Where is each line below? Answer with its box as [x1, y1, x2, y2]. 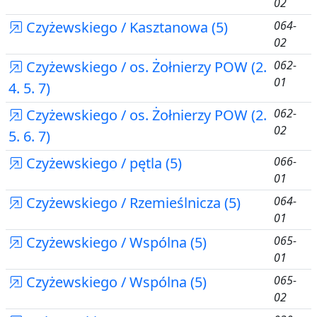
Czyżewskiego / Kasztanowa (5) [23, 18, 228, 37]
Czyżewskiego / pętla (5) [23, 154, 182, 173]
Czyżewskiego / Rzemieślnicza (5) [23, 193, 241, 212]
